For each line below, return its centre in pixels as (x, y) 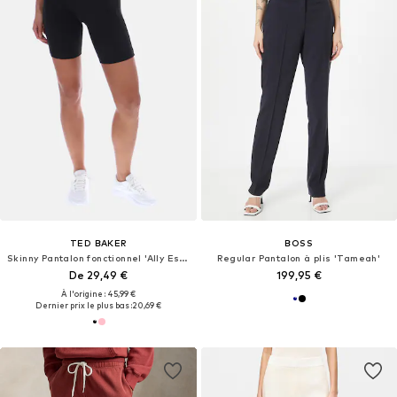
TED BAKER (98, 242)
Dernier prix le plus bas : (83, 305)
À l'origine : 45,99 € (98, 293)
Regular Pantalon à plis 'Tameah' (299, 257)
